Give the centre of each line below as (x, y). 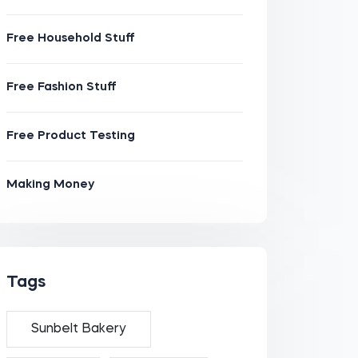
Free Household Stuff (70, 39)
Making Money (50, 185)
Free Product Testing (70, 136)
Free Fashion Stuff (61, 88)
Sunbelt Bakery (78, 329)
